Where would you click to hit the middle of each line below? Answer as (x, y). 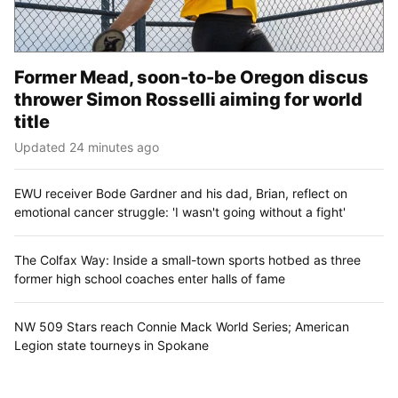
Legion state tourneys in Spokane (111, 345)
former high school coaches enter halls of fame (150, 278)
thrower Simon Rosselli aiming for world (188, 99)
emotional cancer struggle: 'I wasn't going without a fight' (180, 211)
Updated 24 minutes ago (87, 147)
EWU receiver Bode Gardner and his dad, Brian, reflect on (181, 193)
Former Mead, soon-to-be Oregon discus (191, 77)
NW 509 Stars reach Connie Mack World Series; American (182, 326)
